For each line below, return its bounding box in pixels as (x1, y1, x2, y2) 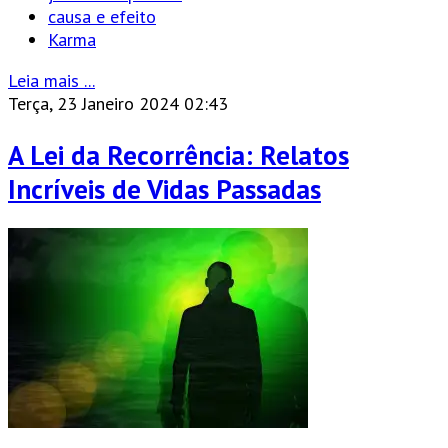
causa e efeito (48, 5, 156, 29)
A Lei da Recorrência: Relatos (8, 137, 349, 172)
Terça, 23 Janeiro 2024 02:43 (8, 92, 228, 116)
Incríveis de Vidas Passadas (8, 171, 321, 206)
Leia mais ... (8, 69, 95, 93)
